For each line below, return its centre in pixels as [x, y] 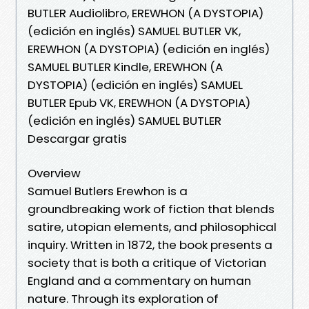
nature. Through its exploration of [123, 298]
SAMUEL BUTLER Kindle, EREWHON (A [125, 67]
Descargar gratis [77, 138]
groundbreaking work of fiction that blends [151, 209]
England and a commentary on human [139, 280]
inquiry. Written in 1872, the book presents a [150, 245]
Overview [54, 173]
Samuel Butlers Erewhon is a [108, 191]
